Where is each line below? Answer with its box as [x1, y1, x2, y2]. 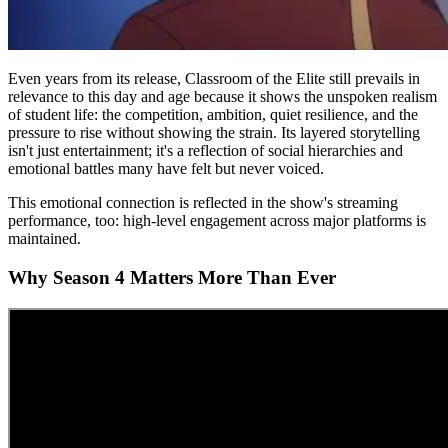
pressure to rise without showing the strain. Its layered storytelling [8, 124, 420, 142]
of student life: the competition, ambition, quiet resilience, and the [8, 106, 418, 124]
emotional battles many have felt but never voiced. [8, 160, 324, 178]
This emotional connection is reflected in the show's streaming [8, 194, 398, 212]
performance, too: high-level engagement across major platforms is [8, 212, 426, 230]
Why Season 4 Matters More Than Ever [8, 266, 336, 288]
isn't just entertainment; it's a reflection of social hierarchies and [8, 142, 403, 160]
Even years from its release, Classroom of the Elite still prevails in [8, 70, 420, 88]
